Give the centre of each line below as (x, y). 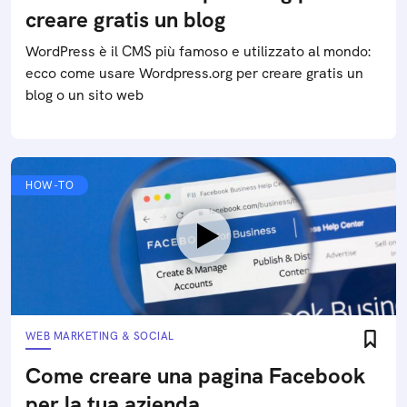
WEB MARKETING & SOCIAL (100, 337)
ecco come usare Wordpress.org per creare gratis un (194, 74)
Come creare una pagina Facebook (195, 376)
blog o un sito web (84, 95)
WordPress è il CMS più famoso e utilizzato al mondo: (198, 52)
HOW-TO (50, 186)
